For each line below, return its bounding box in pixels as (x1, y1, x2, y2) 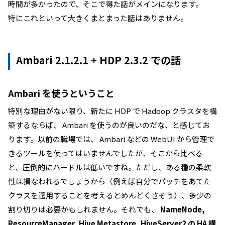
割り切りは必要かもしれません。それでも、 (8, 204, 160, 214)
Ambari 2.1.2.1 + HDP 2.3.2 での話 (16, 53, 181, 67)
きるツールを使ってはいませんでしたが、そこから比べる (8, 148, 203, 158)
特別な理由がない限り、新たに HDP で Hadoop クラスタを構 (8, 105, 217, 116)
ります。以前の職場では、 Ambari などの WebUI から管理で (8, 134, 214, 144)
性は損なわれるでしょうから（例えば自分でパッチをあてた (8, 176, 211, 186)
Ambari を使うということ (8, 86, 115, 99)
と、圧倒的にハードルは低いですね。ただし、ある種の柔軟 (8, 162, 211, 172)
